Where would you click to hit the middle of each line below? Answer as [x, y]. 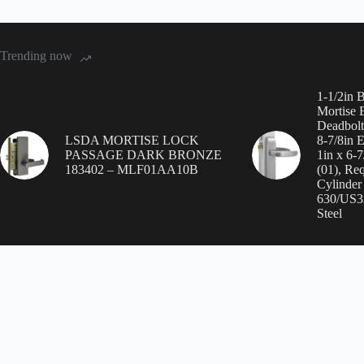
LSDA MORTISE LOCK [132, 140]
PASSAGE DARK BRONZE [143, 155]
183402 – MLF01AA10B [132, 169]
